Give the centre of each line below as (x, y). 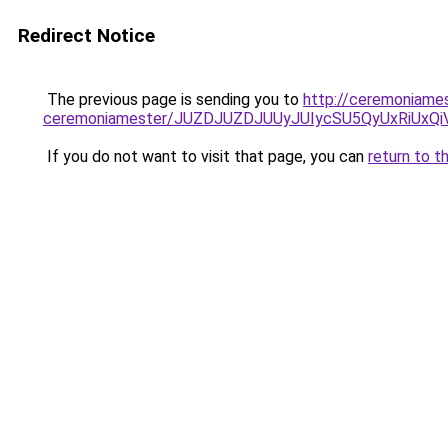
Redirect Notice (86, 35)
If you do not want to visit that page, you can (205, 156)
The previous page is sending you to (173, 99)
